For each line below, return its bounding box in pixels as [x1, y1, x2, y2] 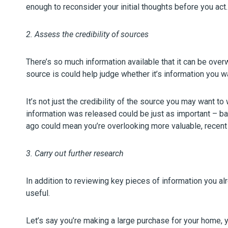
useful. [26, 188, 50, 198]
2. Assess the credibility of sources [26, 30, 149, 39]
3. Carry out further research [26, 149, 124, 158]
